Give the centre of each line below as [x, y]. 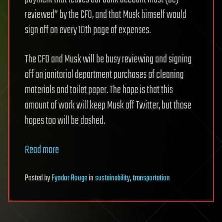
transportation [151, 178]
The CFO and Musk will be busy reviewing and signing [108, 59]
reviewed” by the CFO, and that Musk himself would [106, 15]
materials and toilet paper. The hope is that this [99, 90]
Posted [34, 178]
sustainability [112, 178]
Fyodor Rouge [69, 178]
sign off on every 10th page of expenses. [88, 30]
